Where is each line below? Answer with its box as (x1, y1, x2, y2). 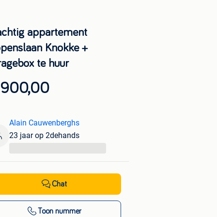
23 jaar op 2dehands (9, 131, 80, 140)
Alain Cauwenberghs (9, 118, 80, 127)
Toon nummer (37, 207, 81, 215)
